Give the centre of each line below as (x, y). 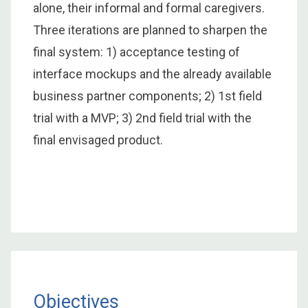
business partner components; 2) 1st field (147, 96)
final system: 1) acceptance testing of (136, 52)
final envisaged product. (98, 140)
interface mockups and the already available (152, 74)
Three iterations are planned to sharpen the (150, 30)
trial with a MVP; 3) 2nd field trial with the (142, 118)
